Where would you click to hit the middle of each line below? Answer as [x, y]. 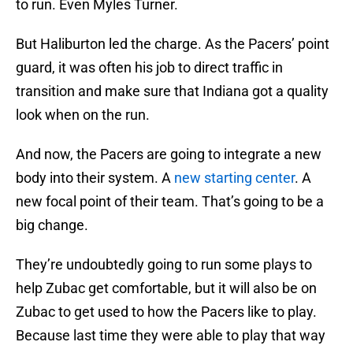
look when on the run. [83, 115]
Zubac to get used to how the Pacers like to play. [166, 312]
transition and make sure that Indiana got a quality [172, 91]
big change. [52, 225]
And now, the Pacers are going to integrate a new [169, 154]
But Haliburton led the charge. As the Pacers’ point [173, 44]
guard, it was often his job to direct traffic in [149, 68]
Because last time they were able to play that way [171, 336]
